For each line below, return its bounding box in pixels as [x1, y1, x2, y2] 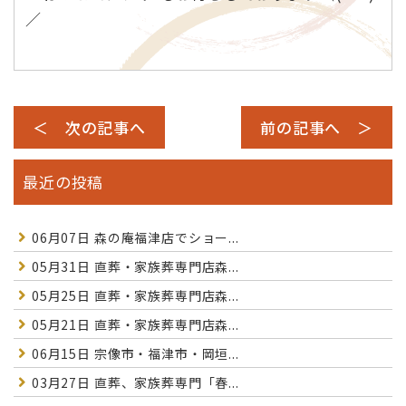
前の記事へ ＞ [260, 115, 373, 139]
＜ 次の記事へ [33, 115, 146, 139]
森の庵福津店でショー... [90, 227, 239, 246]
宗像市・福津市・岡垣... [90, 343, 239, 362]
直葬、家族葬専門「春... [90, 372, 239, 391]
